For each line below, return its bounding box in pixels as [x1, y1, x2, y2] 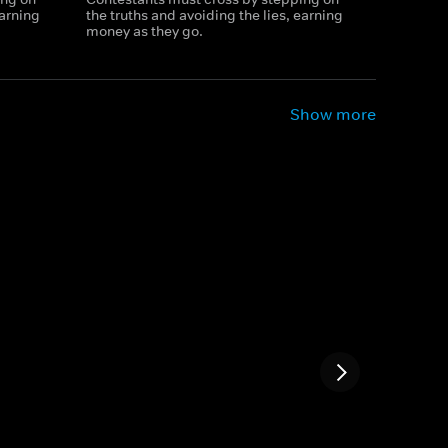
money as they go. [85, 22, 203, 40]
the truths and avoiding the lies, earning [85, 6, 343, 24]
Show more [290, 104, 376, 124]
